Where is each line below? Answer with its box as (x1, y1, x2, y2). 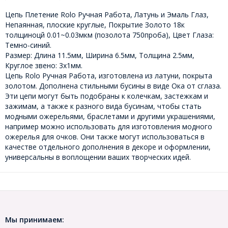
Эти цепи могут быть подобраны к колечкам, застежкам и (5, 91, 208, 101)
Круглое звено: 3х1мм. (5, 61, 82, 71)
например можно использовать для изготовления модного (5, 122, 212, 132)
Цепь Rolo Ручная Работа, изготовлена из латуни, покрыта (5, 71, 212, 81)
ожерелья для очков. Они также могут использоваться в (5, 132, 205, 142)
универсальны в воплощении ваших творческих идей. (5, 152, 191, 162)
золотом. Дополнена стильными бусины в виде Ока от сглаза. (5, 81, 221, 91)
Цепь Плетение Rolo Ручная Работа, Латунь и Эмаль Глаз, (5, 10, 209, 20)
